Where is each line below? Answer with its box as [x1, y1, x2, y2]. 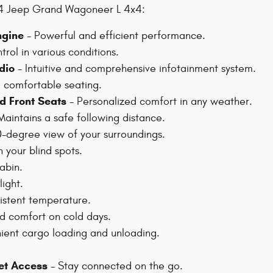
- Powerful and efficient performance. [24, 29, 205, 43]
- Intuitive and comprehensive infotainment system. [15, 62, 256, 76]
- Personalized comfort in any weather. [66, 95, 252, 108]
